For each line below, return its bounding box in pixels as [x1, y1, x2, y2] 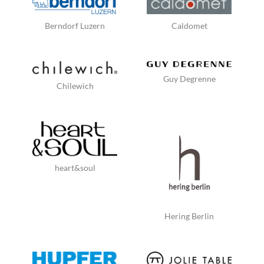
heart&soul [54, 163, 95, 173]
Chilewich [56, 81, 94, 91]
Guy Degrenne [163, 74, 216, 84]
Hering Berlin [164, 210, 214, 221]
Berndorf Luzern [45, 20, 105, 31]
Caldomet [171, 20, 207, 31]
